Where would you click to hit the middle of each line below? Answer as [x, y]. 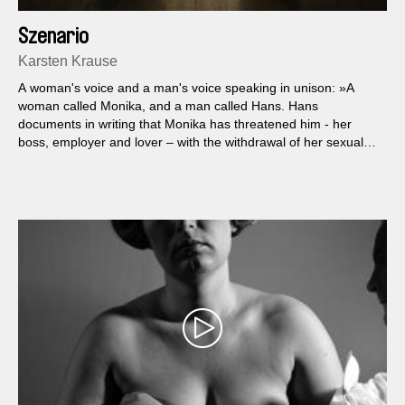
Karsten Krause [68, 61]
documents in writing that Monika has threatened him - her [185, 123]
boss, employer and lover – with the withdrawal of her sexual [191, 141]
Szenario [53, 36]
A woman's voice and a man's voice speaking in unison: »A [186, 87]
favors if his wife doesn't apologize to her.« [139, 160]
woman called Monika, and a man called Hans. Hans [168, 105]
